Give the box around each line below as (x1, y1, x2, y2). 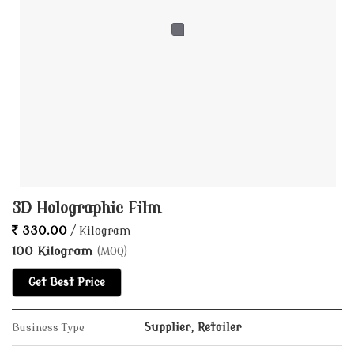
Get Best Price (28, 277, 105, 288)
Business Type (12, 322, 85, 333)
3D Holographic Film (12, 200, 161, 217)
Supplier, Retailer (144, 322, 241, 333)
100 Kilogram (12, 244, 96, 258)
